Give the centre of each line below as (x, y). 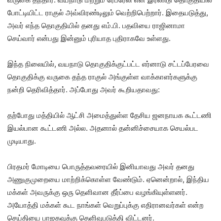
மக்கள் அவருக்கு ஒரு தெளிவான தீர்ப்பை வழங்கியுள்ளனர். (97, 192)
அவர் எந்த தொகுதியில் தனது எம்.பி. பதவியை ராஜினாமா (96, 26)
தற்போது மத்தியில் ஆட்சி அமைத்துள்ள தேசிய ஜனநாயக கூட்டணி (110, 115)
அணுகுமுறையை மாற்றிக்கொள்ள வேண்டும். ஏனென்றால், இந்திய (108, 180)
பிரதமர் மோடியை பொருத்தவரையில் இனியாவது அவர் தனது (101, 167)
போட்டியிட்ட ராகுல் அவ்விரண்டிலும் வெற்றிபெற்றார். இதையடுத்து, (108, 13)
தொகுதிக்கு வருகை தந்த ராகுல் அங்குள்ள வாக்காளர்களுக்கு (102, 77)
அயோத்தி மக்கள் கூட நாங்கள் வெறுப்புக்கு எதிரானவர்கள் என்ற (106, 205)
